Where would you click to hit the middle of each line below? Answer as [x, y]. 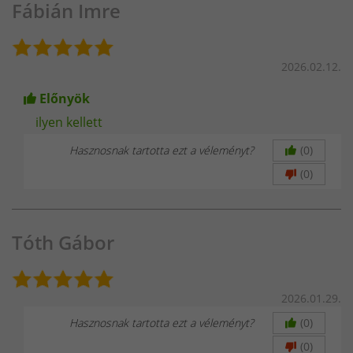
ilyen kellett [69, 122]
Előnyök [65, 98]
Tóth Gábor [63, 242]
